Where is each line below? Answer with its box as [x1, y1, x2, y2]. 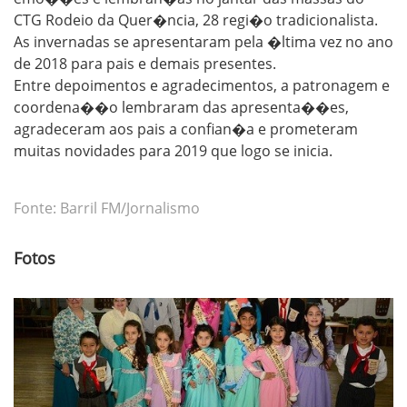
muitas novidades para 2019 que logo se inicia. [14, 140, 333, 161]
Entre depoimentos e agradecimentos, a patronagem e [14, 74, 390, 95]
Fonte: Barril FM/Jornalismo [14, 197, 200, 218]
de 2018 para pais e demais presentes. [14, 53, 276, 74]
